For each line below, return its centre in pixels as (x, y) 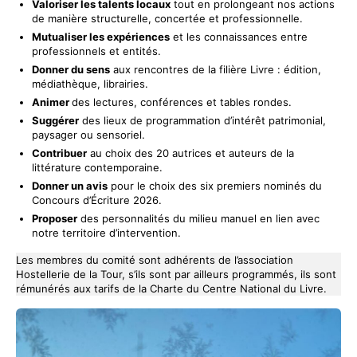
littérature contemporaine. (97, 167)
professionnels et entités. (96, 51)
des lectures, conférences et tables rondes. (182, 102)
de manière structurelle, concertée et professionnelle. (167, 18)
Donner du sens (71, 69)
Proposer (55, 218)
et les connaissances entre (239, 36)
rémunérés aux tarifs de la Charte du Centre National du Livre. (171, 288)
